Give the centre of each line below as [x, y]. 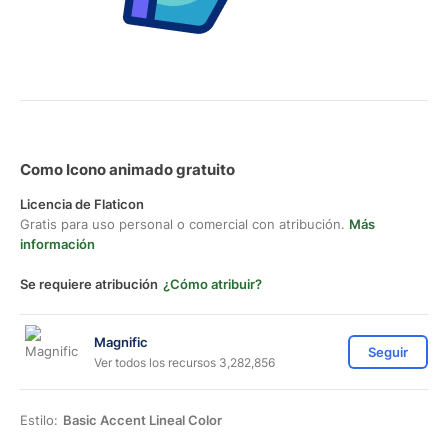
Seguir [388, 352]
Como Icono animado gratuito [127, 169]
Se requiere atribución [89, 284]
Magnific [121, 341]
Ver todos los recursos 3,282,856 [184, 362]
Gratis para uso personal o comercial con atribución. [184, 224]
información [57, 244]
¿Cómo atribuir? [212, 284]
